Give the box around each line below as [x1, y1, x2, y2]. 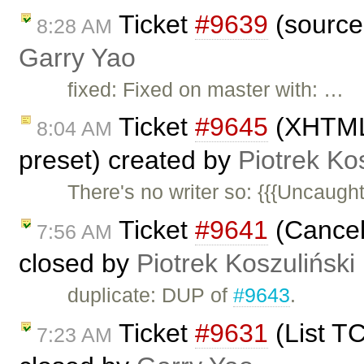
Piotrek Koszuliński [136, 249, 355, 279]
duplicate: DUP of [67, 284, 234, 307]
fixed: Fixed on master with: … [67, 77, 344, 101]
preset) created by [19, 145, 238, 175]
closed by [19, 249, 136, 279]
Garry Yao [19, 42, 136, 72]
